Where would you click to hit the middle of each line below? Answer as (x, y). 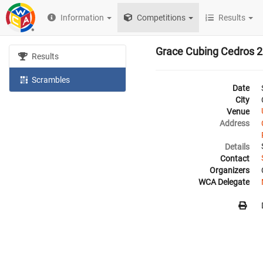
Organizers (230, 170)
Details (237, 147)
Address (235, 123)
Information (82, 18)
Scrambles (50, 80)
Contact (235, 159)
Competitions (161, 18)
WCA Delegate (224, 182)
